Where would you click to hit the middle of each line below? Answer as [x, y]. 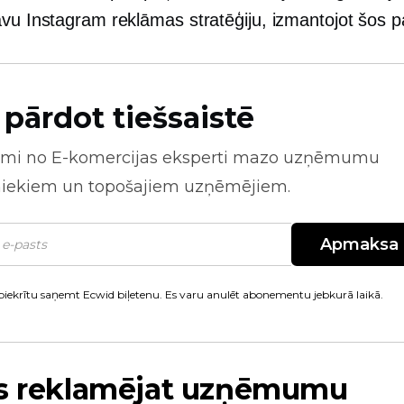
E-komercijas [105, 158]
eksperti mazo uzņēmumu [269, 158]
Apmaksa [359, 244]
